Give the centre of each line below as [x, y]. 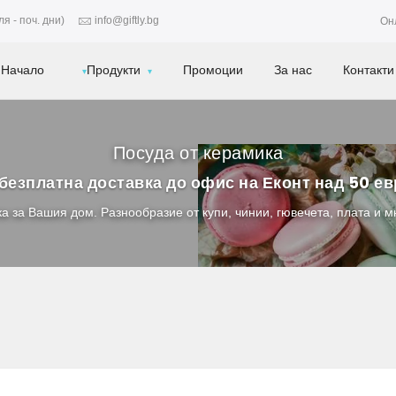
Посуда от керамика [198, 153]
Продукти [114, 70]
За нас [293, 70]
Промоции [213, 70]
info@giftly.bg [127, 21]
